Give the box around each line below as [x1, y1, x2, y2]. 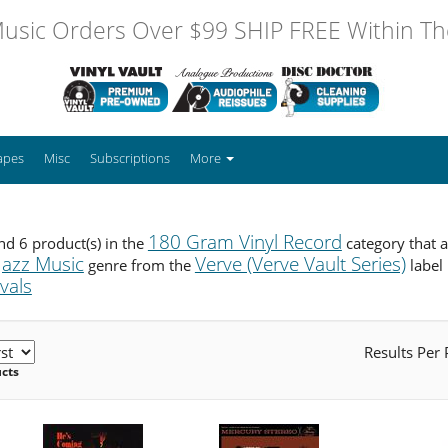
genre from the [83, 254, 195, 275]
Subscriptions [90, 148, 170, 167]
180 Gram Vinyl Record [147, 228, 342, 255]
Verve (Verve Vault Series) [194, 250, 406, 277]
